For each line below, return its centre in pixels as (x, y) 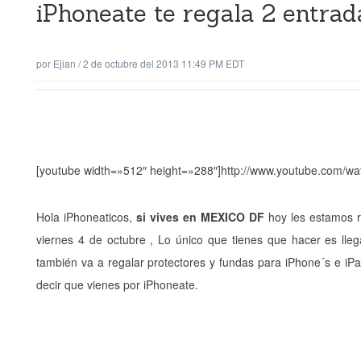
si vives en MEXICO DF (200, 217)
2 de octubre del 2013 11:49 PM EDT (164, 63)
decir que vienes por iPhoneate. (117, 284)
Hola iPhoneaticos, (86, 217)
